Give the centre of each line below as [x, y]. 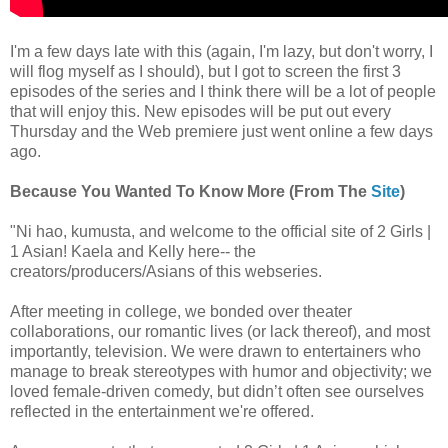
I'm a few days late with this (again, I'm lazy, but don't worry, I [221, 51]
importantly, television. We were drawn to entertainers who [215, 351]
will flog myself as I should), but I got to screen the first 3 [205, 71]
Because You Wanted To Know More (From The [190, 191]
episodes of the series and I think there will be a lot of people [223, 91]
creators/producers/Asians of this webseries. [166, 271]
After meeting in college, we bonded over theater [181, 311]
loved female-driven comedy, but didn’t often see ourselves [217, 391]
